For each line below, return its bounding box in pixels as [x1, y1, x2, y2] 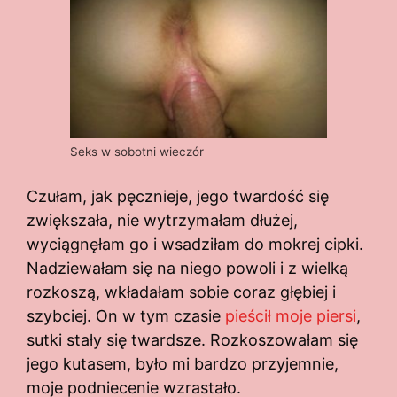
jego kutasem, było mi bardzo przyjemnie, [27, 354, 339, 374]
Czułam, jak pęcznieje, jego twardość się [27, 187, 329, 206]
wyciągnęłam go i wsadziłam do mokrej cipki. [27, 235, 363, 254]
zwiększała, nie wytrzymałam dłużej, [27, 211, 298, 230]
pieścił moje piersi [225, 307, 356, 326]
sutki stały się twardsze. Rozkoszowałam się [27, 331, 358, 350]
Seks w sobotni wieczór [70, 144, 204, 160]
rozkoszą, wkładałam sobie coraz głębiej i [27, 283, 336, 302]
